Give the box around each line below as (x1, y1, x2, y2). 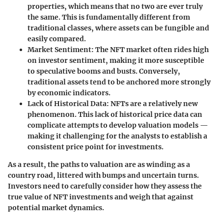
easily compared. (27, 34, 86, 43)
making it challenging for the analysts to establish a (27, 131, 207, 140)
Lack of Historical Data (27, 99, 107, 108)
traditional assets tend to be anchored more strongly (27, 77, 211, 86)
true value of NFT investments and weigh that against (8, 192, 193, 201)
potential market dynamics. (8, 203, 104, 212)
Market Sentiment (27, 45, 91, 54)
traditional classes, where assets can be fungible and (27, 23, 209, 32)
